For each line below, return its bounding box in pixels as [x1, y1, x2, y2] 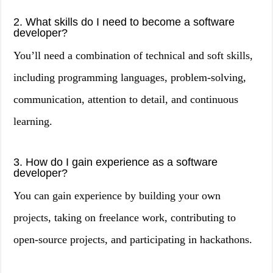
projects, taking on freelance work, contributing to [13, 211, 236, 224]
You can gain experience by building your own [13, 190, 221, 202]
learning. [13, 115, 53, 127]
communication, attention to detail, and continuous [13, 93, 239, 105]
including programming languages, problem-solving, [13, 71, 247, 83]
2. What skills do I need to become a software [13, 16, 235, 28]
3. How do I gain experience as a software [13, 156, 218, 168]
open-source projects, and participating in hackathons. [13, 233, 253, 246]
